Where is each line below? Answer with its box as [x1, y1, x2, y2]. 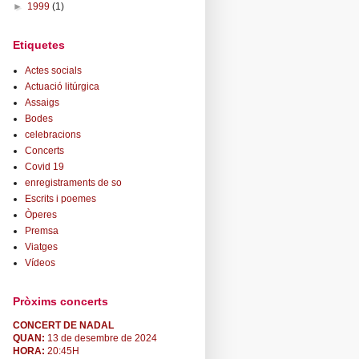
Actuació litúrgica [25, 80, 99, 92]
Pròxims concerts [13, 294, 108, 308]
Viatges [25, 240, 58, 252]
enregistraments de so [25, 176, 122, 188]
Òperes [25, 208, 57, 220]
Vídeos [25, 256, 55, 268]
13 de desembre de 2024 [45, 332, 157, 344]
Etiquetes [13, 38, 65, 51]
